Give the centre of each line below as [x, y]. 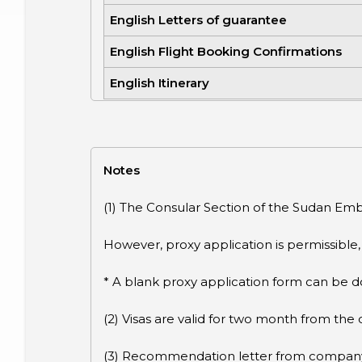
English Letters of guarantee [198, 20]
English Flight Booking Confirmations [225, 52]
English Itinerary [159, 83]
